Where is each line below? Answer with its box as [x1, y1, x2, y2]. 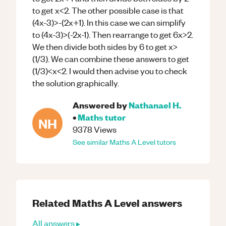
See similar [73, 137, 109, 147]
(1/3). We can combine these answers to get [32, 53, 189, 64]
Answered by [73, 99, 127, 110]
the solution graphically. [32, 77, 119, 88]
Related [32, 196, 72, 209]
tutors [155, 137, 176, 147]
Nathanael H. [129, 99, 181, 110]
